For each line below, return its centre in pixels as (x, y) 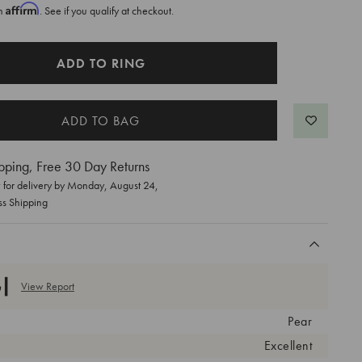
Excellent (288, 345)
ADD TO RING (101, 63)
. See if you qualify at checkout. (107, 10)
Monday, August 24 (111, 185)
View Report (48, 286)
